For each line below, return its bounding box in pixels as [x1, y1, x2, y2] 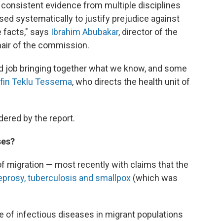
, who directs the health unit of [72, 76, 190, 87]
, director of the [118, 27, 178, 37]
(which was [131, 173, 178, 184]
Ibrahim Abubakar [51, 27, 118, 37]
